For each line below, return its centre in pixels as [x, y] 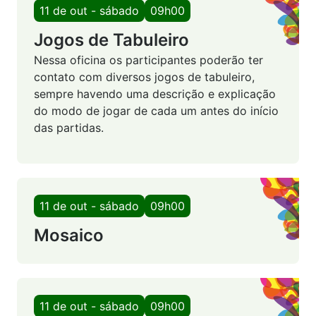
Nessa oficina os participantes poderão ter [148, 60]
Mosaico [69, 235]
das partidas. [69, 128]
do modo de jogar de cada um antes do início [156, 111]
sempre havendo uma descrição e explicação [155, 94]
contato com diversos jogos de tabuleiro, [144, 77]
